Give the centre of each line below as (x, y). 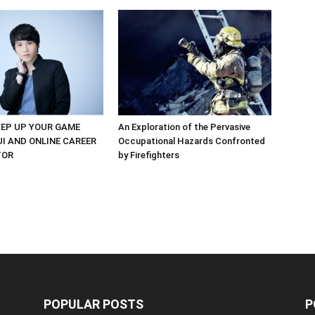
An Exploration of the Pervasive (184, 127)
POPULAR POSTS (94, 304)
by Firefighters (149, 155)
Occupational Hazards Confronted (192, 141)
